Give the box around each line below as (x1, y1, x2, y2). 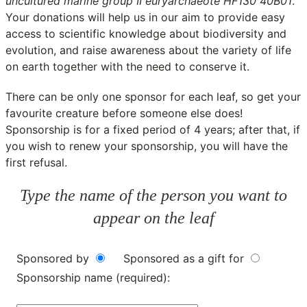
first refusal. (5, 156, 67, 169)
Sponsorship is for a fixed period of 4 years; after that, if (5, 123, 300, 136)
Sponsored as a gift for (123, 251, 247, 265)
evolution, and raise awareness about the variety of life (5, 43, 291, 57)
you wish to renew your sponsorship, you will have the (5, 139, 288, 153)
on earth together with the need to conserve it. (5, 60, 249, 73)
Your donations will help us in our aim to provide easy (5, 10, 285, 24)
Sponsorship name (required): (16, 270, 170, 284)
